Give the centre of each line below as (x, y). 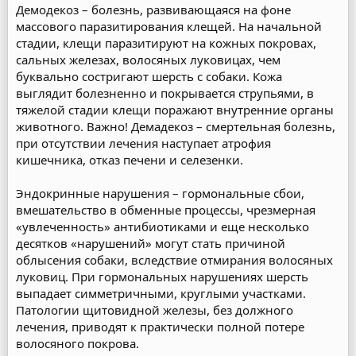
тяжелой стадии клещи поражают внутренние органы (175, 110)
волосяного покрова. (77, 343)
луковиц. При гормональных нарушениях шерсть (162, 277)
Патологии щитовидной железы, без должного (155, 310)
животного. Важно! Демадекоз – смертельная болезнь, (176, 126)
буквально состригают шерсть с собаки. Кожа (149, 76)
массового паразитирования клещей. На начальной (169, 26)
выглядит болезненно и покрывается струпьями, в (165, 93)
